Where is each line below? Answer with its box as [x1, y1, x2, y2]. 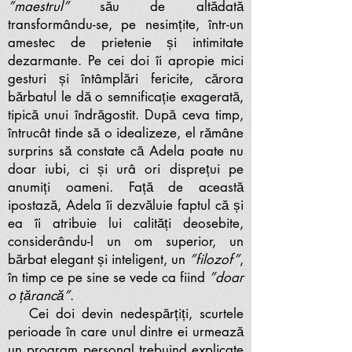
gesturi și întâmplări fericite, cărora [8, 70, 244, 87]
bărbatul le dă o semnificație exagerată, [8, 88, 244, 105]
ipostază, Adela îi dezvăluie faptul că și [8, 196, 244, 214]
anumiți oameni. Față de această [8, 178, 244, 196]
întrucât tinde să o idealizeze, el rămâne [8, 124, 244, 141]
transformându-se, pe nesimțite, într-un [8, 16, 244, 33]
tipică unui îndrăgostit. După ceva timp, [8, 106, 244, 123]
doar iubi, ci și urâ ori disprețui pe [8, 160, 244, 178]
